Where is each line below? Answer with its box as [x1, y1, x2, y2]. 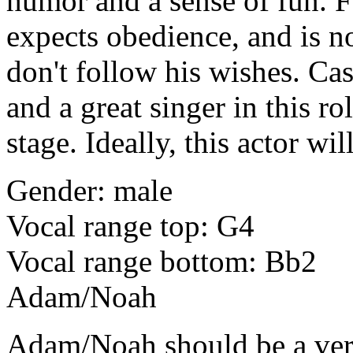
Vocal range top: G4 [6, 209, 255, 243]
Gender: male [6, 173, 173, 208]
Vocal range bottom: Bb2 [6, 244, 317, 279]
